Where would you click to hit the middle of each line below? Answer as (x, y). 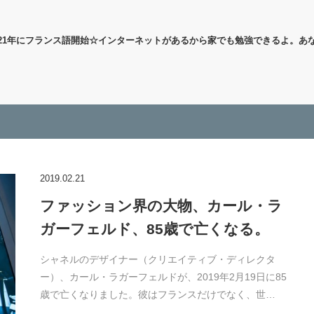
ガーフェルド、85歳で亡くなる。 (154, 229)
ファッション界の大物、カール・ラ (161, 206)
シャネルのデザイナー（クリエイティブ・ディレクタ (157, 259)
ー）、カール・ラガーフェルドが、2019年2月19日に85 (163, 277)
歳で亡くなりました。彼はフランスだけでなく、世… (157, 294)
